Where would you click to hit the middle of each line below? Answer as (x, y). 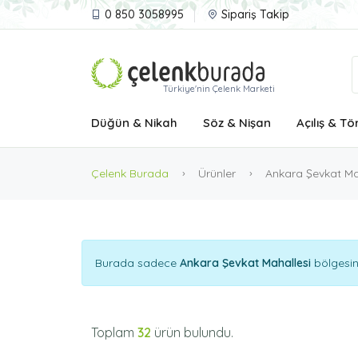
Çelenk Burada (130, 173)
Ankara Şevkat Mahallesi (245, 263)
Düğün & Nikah (134, 123)
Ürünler (217, 173)
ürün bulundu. (194, 332)
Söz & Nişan (237, 123)
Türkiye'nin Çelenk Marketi (219, 89)
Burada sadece (137, 263)
